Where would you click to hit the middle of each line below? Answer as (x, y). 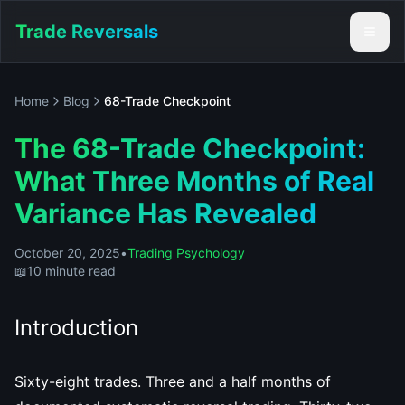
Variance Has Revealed (165, 213)
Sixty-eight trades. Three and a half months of (173, 381)
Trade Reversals (87, 32)
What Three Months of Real (194, 181)
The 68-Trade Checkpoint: (190, 148)
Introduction (76, 328)
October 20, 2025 (67, 253)
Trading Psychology (186, 253)
